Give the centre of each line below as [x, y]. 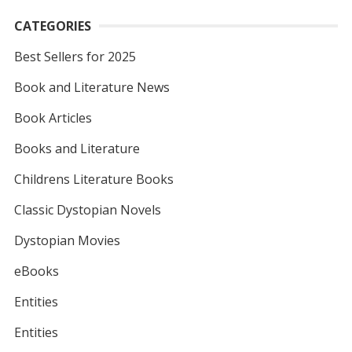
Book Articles [53, 117]
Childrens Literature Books [93, 179]
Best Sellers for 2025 [75, 56]
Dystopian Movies [67, 240]
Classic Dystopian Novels [87, 209]
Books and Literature [77, 148]
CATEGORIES [52, 26]
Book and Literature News [92, 87]
